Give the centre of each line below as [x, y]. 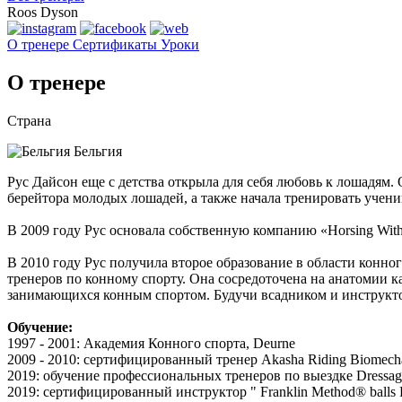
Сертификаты [117, 44]
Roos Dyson [43, 12]
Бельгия [96, 151]
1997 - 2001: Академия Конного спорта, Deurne [151, 343]
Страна [29, 120]
